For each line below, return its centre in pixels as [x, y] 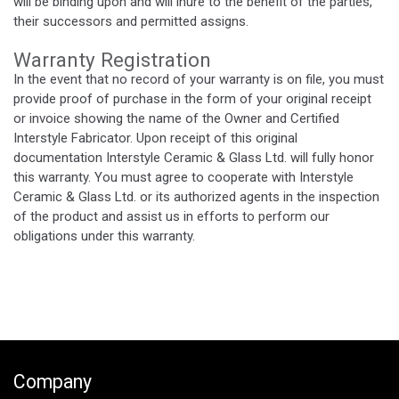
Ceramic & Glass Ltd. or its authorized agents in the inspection [196, 197]
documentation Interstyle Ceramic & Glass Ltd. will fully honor [194, 158]
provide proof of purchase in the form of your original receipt [192, 99]
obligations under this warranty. [104, 236]
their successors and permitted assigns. [131, 22]
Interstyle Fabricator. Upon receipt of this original [155, 138]
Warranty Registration [112, 60]
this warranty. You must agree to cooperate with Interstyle [183, 178]
